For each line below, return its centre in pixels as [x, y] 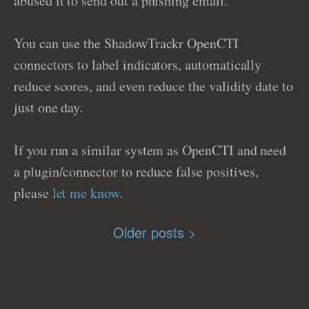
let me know [86, 193]
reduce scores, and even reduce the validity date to [153, 86]
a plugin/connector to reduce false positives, [137, 171]
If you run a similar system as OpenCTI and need [150, 150]
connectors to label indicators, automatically [138, 64]
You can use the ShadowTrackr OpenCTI [126, 43]
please [33, 193]
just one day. [49, 107]
